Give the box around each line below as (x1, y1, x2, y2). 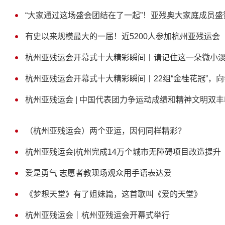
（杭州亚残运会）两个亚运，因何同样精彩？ (25, 127, 186, 135)
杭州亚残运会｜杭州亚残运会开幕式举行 (25, 211, 170, 219)
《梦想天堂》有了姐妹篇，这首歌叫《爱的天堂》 (25, 190, 202, 198)
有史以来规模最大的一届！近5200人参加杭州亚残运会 (25, 32, 220, 41)
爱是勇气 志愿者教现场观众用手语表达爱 (25, 169, 172, 177)
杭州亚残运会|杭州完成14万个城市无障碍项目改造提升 (25, 148, 221, 156)
